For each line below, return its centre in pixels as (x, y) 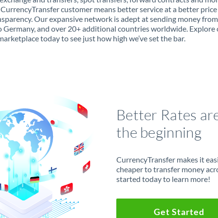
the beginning (159, 132)
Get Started (179, 211)
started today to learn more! (163, 179)
